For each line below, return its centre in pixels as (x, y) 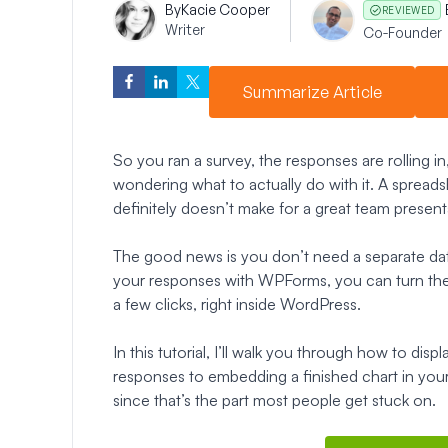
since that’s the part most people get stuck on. (274, 399)
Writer (185, 29)
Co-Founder (402, 32)
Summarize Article (312, 91)
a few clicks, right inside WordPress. (237, 303)
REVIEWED (408, 9)
